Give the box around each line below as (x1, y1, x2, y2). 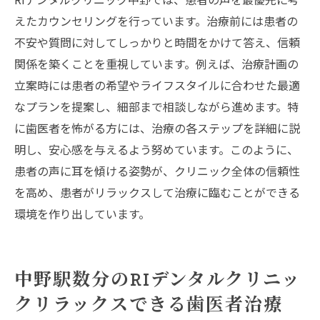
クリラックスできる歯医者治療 (14, 294, 284, 316)
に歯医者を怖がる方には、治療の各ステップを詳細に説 (14, 119, 300, 137)
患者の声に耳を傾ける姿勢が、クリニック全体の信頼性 (14, 162, 300, 180)
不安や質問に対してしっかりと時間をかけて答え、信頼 (14, 34, 300, 51)
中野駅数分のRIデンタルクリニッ (14, 269, 301, 291)
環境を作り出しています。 (14, 205, 150, 223)
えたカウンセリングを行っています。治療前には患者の (14, 12, 298, 30)
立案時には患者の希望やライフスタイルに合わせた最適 (14, 76, 300, 94)
